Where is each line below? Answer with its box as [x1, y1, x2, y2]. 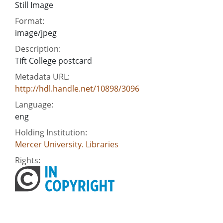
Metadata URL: [15, 71, 70, 82]
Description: [15, 43, 61, 54]
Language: [15, 99, 53, 110]
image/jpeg [15, 27, 57, 38]
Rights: [15, 154, 40, 166]
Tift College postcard [15, 55, 92, 66]
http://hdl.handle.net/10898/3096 [15, 83, 139, 94]
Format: [15, 15, 44, 26]
